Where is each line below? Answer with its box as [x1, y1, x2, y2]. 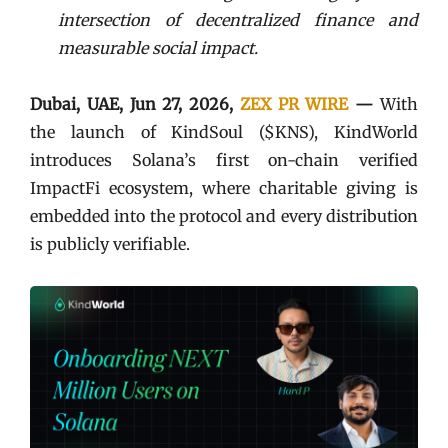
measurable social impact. [58, 38, 258, 58]
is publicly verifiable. [30, 234, 190, 254]
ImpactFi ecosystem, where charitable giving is [30, 178, 418, 198]
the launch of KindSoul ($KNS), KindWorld [30, 122, 418, 142]
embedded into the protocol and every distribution [30, 206, 418, 226]
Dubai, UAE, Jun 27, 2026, [30, 94, 240, 114]
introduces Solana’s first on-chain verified [30, 150, 418, 170]
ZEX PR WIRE [239, 94, 349, 114]
